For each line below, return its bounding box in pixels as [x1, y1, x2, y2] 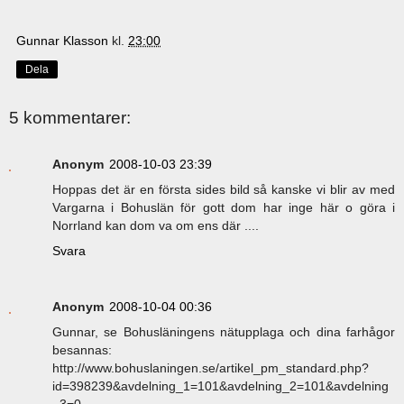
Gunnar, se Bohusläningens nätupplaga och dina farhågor [52, 325, 395, 340]
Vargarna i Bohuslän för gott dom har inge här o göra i [52, 200, 395, 216]
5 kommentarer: [9, 107, 131, 127]
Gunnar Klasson [16, 32, 108, 48]
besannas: [52, 343, 112, 358]
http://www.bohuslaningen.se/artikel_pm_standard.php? [52, 361, 369, 376]
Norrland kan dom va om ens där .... [52, 218, 259, 234]
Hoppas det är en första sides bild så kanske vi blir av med [52, 182, 395, 197]
